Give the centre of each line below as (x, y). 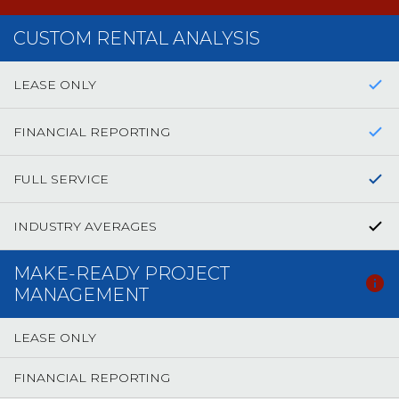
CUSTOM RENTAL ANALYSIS (137, 38)
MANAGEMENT (81, 295)
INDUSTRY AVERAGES (85, 226)
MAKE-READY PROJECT (122, 273)
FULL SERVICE (61, 179)
